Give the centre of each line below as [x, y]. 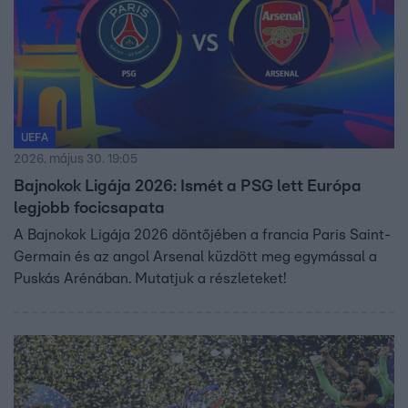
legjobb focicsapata [89, 209]
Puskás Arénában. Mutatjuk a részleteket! [150, 279]
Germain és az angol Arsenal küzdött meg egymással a [195, 257]
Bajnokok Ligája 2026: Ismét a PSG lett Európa [188, 187]
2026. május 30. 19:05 [76, 160]
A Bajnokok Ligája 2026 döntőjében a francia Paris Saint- [202, 235]
